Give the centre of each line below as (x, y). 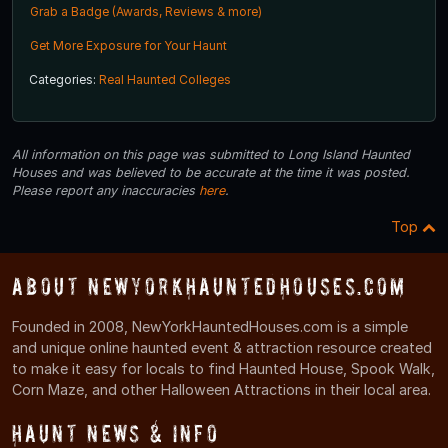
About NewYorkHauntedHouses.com (209, 286)
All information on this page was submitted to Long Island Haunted (211, 154)
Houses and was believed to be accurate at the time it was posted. (211, 172)
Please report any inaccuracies (105, 190)
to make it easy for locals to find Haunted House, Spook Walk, (223, 368)
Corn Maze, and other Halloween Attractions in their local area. (221, 389)
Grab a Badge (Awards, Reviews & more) (146, 11)
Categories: (64, 79)
